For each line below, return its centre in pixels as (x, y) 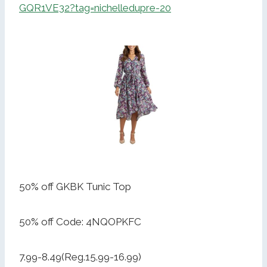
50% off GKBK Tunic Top (75, 187)
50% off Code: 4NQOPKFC (80, 222)
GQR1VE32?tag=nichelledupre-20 (95, 8)
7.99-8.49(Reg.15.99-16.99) (80, 257)
